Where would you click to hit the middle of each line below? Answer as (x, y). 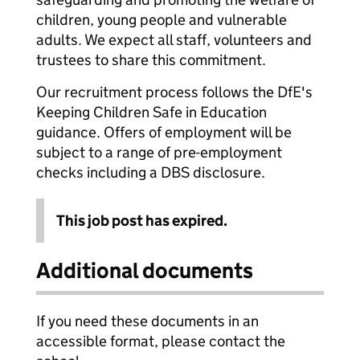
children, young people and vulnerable (162, 20)
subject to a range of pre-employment (159, 152)
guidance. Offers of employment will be (164, 132)
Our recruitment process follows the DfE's (174, 92)
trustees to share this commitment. (151, 60)
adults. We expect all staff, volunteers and (174, 40)
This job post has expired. (142, 221)
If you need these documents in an (147, 321)
